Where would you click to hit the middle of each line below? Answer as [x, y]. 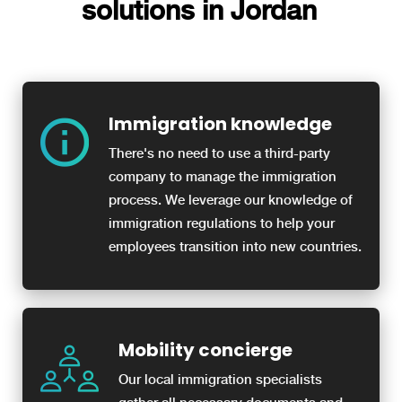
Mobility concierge [205, 350]
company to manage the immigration [223, 177]
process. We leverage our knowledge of [231, 201]
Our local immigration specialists [220, 380]
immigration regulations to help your [222, 224]
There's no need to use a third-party [219, 154]
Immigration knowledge [220, 124]
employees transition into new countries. [235, 247]
